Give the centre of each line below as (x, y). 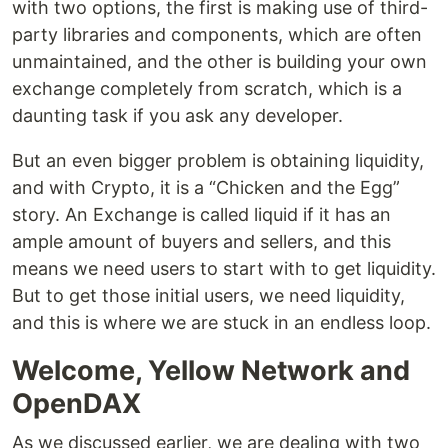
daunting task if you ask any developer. (177, 116)
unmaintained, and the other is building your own (219, 62)
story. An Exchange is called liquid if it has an (201, 215)
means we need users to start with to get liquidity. (224, 269)
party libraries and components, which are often (217, 35)
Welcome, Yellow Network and (211, 371)
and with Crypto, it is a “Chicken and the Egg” (206, 188)
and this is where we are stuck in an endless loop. (221, 323)
